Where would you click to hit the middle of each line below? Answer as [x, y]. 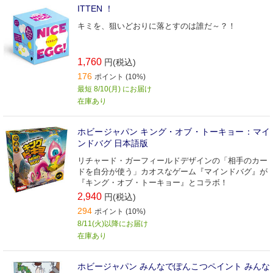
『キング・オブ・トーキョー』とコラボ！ [153, 183]
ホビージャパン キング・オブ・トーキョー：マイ [174, 132]
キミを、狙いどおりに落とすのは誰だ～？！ [157, 26]
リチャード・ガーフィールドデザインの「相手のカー [172, 161]
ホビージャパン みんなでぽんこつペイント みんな [174, 267]
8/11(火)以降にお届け [113, 224]
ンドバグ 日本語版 [113, 144]
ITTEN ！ [95, 9]
